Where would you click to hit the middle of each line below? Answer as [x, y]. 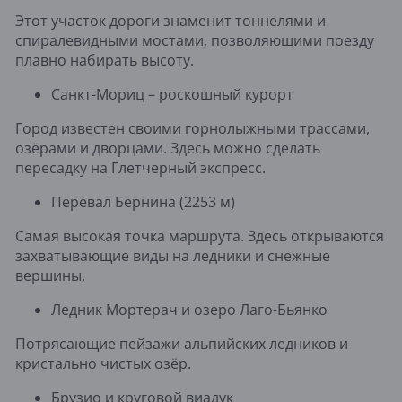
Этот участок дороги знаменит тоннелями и [170, 20]
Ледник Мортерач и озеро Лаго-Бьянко [189, 309]
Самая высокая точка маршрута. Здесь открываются [200, 236]
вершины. [50, 275]
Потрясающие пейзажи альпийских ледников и [182, 343]
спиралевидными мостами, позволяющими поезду [195, 40]
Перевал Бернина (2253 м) [143, 201]
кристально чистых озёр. [103, 363]
